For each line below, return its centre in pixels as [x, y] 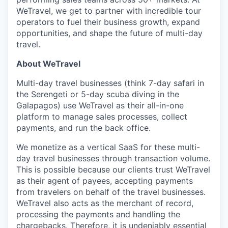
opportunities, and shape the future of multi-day [109, 33]
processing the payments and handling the [98, 215]
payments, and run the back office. [83, 128]
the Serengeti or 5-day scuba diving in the [98, 94]
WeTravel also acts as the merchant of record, [105, 203]
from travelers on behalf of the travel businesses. [111, 192]
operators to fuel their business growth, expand [108, 22]
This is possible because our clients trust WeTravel [113, 170]
